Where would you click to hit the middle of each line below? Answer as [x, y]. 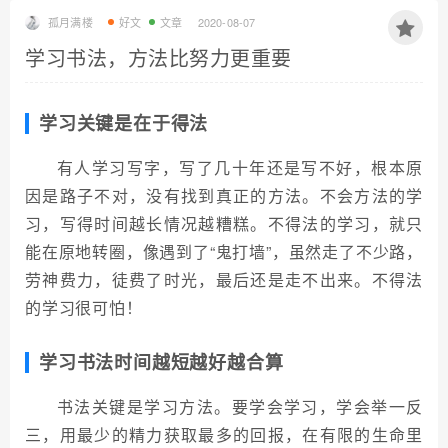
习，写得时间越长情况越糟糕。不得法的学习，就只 [224, 223]
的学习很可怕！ [84, 307]
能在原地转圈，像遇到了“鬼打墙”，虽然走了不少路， [224, 251]
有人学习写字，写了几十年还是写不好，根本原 [240, 167]
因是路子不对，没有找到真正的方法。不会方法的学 [224, 195]
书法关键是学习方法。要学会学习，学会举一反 [240, 406]
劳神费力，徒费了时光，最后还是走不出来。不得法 [224, 279]
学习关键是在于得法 [124, 123]
